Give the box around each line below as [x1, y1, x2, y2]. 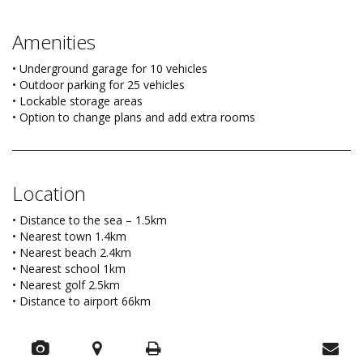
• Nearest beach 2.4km [12, 245, 131, 261]
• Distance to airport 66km [12, 293, 151, 310]
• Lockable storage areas [12, 93, 143, 109]
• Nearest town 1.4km [12, 228, 126, 245]
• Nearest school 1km [12, 261, 126, 277]
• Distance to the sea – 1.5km [12, 212, 167, 228]
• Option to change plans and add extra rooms [12, 109, 255, 126]
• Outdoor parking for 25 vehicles [12, 77, 185, 93]
